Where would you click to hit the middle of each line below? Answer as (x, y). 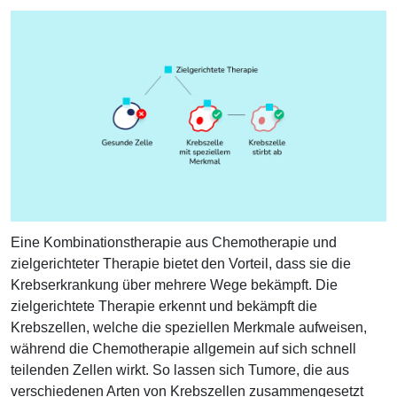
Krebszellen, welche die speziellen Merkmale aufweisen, (189, 328)
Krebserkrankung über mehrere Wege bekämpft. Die (174, 285)
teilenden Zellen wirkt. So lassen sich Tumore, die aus (180, 370)
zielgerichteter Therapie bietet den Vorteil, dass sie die (181, 264)
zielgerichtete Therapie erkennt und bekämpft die (164, 307)
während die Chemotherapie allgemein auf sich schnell (183, 349)
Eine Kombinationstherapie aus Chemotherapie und (174, 243)
